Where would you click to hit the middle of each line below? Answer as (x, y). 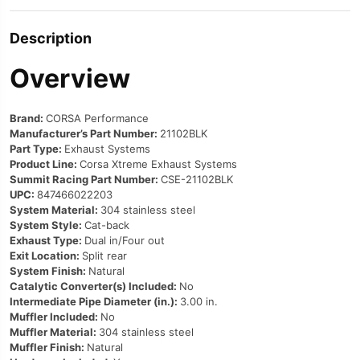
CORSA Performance (97, 118)
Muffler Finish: (48, 347)
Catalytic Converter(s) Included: (94, 286)
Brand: (28, 118)
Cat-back (107, 225)
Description (51, 38)
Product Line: (45, 164)
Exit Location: (46, 256)
